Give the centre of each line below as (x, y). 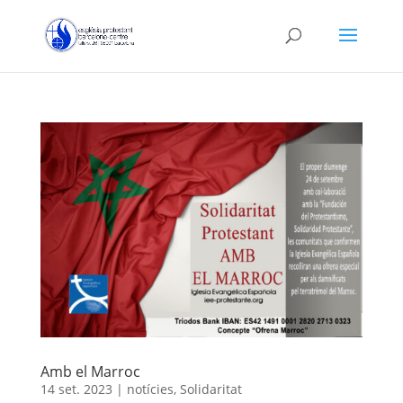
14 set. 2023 (76, 389)
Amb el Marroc (90, 371)
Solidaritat (210, 389)
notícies (150, 389)
